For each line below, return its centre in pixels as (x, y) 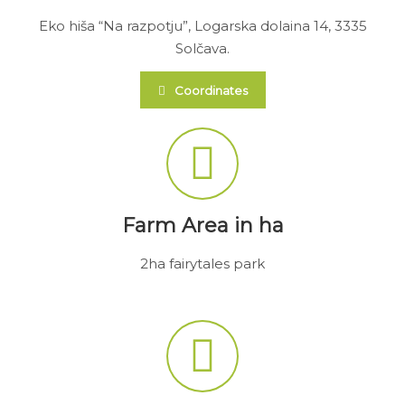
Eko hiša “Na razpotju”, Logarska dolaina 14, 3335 (202, 25)
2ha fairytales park (202, 263)
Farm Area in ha (202, 225)
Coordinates (211, 91)
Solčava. (202, 48)
